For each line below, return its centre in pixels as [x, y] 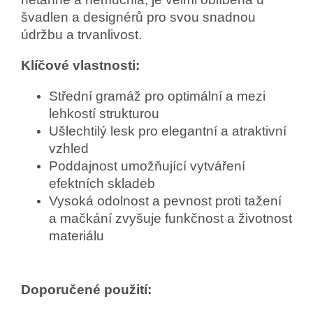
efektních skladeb [102, 184]
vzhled [69, 149]
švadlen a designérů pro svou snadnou [138, 17]
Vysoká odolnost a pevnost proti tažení [165, 201]
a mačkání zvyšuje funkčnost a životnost [170, 219]
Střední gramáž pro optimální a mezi [157, 96]
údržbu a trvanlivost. [81, 35]
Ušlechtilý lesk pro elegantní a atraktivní [168, 131]
